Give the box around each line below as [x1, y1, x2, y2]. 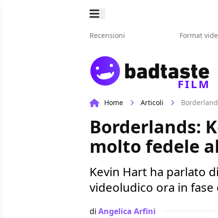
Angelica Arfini [98, 205, 156, 217]
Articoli [141, 98, 163, 108]
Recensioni [90, 31, 125, 40]
